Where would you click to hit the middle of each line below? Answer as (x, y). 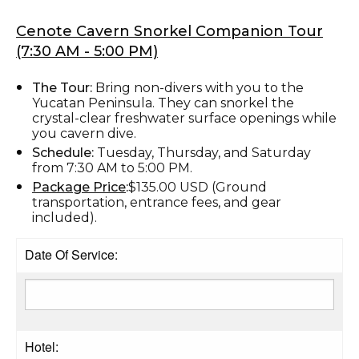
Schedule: (63, 152)
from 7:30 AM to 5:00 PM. (112, 167)
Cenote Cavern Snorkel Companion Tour (169, 31)
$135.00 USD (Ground (198, 187)
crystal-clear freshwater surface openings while (184, 118)
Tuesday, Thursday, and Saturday (202, 152)
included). (65, 217)
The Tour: (62, 87)
